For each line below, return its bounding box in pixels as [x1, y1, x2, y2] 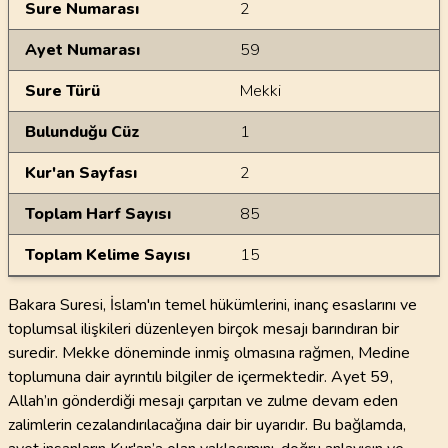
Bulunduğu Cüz [25, 121, 140, 143]
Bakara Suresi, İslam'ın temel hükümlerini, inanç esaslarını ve [8, 294, 417, 316]
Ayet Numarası [25, 39, 140, 61]
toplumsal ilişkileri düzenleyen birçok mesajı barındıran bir [8, 318, 399, 340]
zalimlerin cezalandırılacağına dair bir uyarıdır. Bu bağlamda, [8, 414, 406, 436]
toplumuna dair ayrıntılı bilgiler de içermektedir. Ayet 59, [8, 366, 393, 388]
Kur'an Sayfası [25, 162, 137, 184]
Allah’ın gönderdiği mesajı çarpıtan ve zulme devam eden [8, 390, 398, 412]
